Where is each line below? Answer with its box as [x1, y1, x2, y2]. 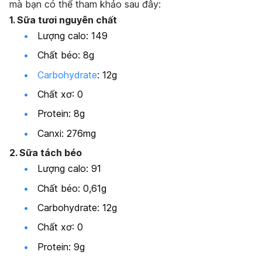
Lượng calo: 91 [37, 163, 101, 175]
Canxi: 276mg [37, 127, 96, 139]
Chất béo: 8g [37, 49, 94, 61]
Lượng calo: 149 [37, 29, 108, 42]
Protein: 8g [37, 108, 85, 120]
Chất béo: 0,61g [37, 182, 106, 194]
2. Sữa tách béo [9, 147, 82, 159]
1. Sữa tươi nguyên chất [9, 13, 117, 26]
